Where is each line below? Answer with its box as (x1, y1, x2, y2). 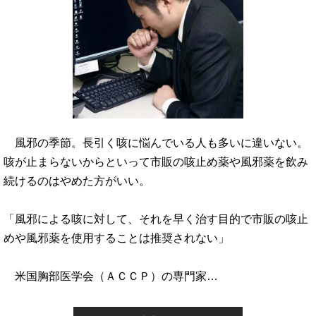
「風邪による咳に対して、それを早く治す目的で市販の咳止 (4, 212, 308, 225)
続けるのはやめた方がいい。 (4, 174, 150, 187)
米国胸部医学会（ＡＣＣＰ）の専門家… (4, 269, 218, 282)
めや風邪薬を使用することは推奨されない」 (4, 231, 229, 244)
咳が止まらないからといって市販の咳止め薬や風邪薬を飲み (4, 155, 308, 168)
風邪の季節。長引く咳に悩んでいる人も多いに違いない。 (4, 136, 308, 149)
